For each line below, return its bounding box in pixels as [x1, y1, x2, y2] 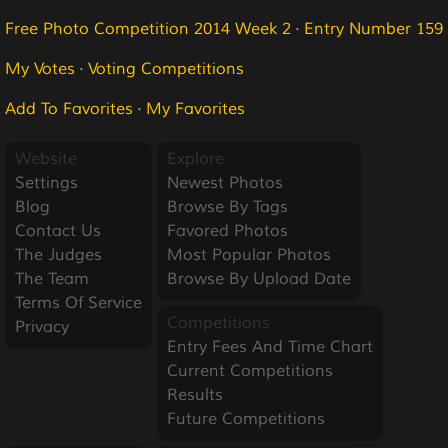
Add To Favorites [5, 99, 133, 119]
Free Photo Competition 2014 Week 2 [5, 19, 291, 39]
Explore [167, 149, 224, 169]
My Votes [5, 59, 75, 79]
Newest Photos [167, 173, 283, 193]
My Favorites [146, 99, 245, 119]
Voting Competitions [88, 59, 244, 79]
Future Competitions [167, 409, 325, 429]
